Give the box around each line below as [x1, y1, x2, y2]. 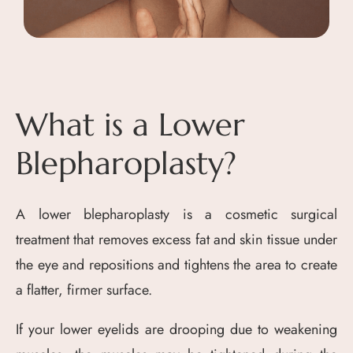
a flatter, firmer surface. [16, 279, 152, 300]
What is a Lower [16, 104, 245, 144]
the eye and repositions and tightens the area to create [16, 254, 337, 275]
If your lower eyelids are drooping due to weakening [16, 318, 337, 340]
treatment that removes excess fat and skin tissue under [16, 229, 337, 250]
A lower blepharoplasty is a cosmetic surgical [16, 203, 337, 225]
